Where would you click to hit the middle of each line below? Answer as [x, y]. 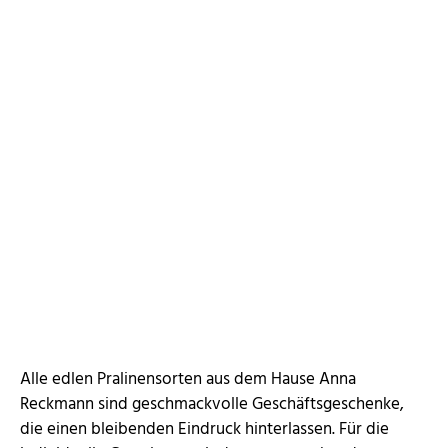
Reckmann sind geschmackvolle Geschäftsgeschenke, [212, 405]
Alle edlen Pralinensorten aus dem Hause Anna [188, 380]
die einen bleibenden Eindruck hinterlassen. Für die [204, 430]
